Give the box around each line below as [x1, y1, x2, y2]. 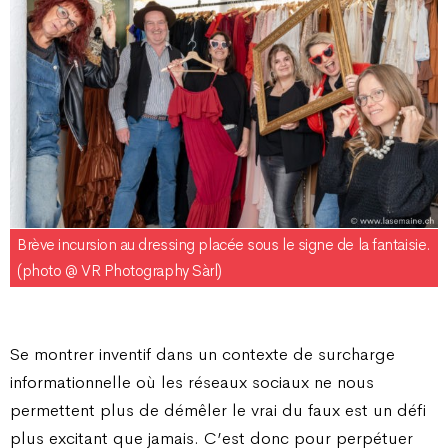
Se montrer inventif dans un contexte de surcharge [10, 342, 395, 365]
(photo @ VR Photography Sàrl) [17, 260, 222, 281]
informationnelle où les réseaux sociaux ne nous [10, 370, 374, 393]
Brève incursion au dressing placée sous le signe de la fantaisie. [17, 234, 431, 255]
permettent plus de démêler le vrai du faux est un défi [10, 398, 426, 421]
